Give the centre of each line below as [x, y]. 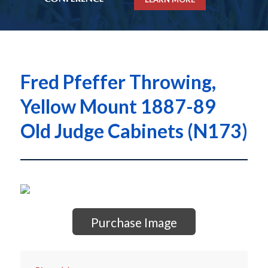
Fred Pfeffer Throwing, [118, 82]
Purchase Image [134, 223]
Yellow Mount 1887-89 [118, 106]
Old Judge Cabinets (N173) [134, 131]
